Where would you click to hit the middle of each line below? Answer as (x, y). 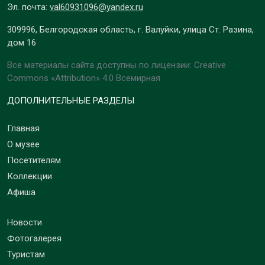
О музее (23, 145)
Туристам (26, 255)
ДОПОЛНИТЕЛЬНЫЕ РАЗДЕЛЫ (71, 101)
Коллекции (30, 177)
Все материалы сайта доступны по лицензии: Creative (117, 65)
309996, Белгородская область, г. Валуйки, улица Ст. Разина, (130, 30)
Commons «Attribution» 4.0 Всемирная (84, 78)
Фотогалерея (34, 239)
